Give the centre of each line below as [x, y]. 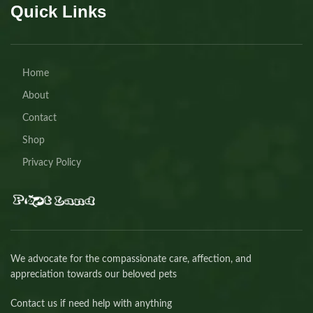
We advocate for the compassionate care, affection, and [131, 259]
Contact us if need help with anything [91, 304]
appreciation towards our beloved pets [94, 274]
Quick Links [58, 12]
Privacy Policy [52, 163]
